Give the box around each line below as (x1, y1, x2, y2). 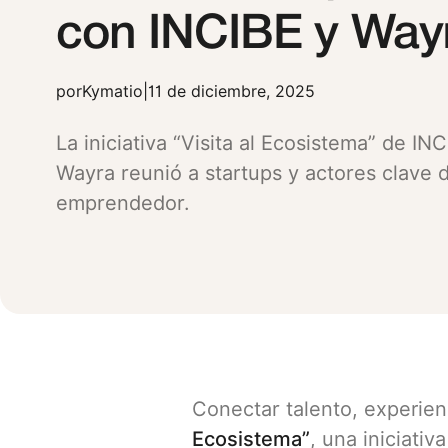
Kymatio (82, 82, 143, 102)
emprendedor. (56, 191, 190, 216)
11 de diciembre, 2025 (148, 82, 315, 102)
